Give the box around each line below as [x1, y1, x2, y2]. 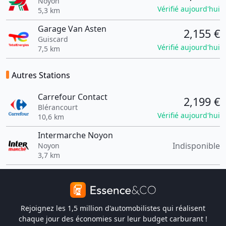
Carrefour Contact [37, 91, 107, 102]
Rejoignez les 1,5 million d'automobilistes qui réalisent [21, 203, 205, 213]
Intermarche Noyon [37, 130, 113, 141]
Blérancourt [37, 102, 78, 112]
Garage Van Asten [37, 23, 106, 34]
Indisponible [173, 140, 220, 151]
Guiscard [37, 34, 68, 44]
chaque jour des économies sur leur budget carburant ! [19, 214, 207, 223]
